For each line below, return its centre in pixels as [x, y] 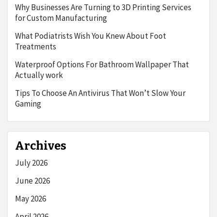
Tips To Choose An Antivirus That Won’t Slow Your [100, 93]
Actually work [39, 75]
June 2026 [32, 181]
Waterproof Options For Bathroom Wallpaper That [102, 64]
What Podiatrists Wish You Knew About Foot [91, 36]
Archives [41, 146]
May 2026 [31, 199]
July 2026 [31, 163]
